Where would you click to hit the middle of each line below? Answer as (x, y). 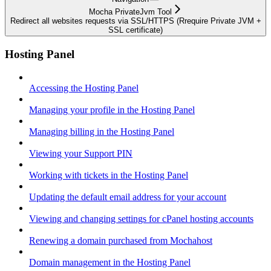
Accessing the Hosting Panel (84, 88)
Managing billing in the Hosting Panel (102, 132)
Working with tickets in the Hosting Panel (109, 175)
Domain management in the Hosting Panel (110, 263)
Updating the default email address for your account (128, 197)
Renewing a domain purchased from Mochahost (121, 241)
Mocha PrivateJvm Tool (130, 11)
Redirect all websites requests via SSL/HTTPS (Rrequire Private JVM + (135, 21)
